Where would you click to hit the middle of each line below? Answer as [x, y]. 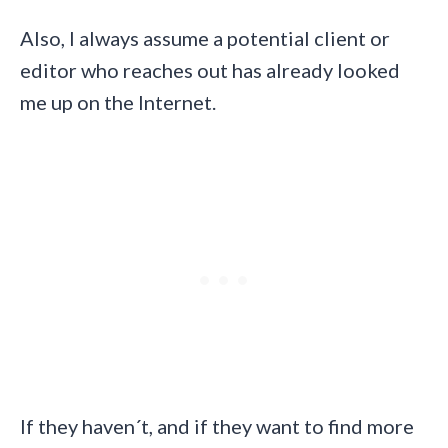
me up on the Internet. [118, 101]
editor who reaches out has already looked [210, 69]
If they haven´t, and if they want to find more [217, 425]
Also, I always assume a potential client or [205, 37]
